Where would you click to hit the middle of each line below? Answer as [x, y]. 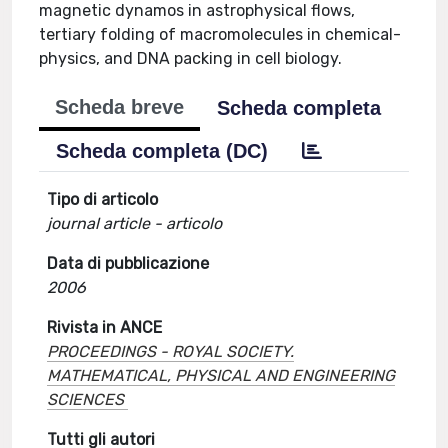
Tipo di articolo [103, 199]
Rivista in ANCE [105, 327]
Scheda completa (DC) [162, 151]
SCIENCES [86, 399]
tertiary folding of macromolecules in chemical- [220, 34]
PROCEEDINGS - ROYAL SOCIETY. [171, 351]
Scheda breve [120, 107]
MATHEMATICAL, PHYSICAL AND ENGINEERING [221, 375]
